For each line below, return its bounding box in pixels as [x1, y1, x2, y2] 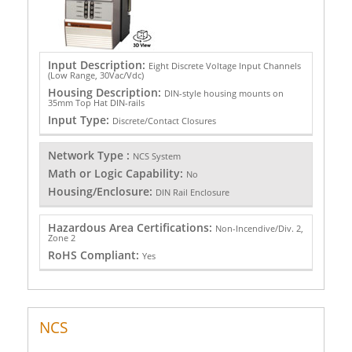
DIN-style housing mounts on [163, 86, 284, 99]
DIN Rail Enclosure [155, 186, 229, 199]
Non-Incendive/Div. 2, [214, 222, 303, 234]
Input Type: [47, 112, 112, 127]
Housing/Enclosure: [47, 184, 156, 200]
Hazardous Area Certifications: [47, 219, 215, 235]
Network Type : [47, 148, 133, 163]
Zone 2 [47, 231, 75, 244]
